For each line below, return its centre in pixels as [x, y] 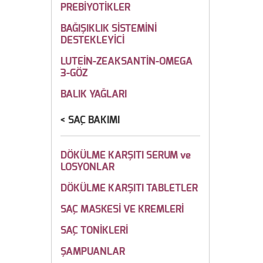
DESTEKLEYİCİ [92, 40]
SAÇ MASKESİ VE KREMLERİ [122, 209]
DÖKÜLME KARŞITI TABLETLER [129, 188]
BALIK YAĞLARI [94, 94]
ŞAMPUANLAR [93, 252]
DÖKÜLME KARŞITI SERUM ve [126, 155]
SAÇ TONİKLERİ [94, 230]
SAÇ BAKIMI [94, 120]
